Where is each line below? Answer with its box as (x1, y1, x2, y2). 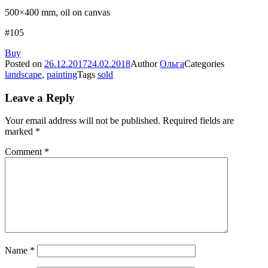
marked (5, 126, 35, 137)
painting (47, 69, 77, 80)
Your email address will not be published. (5, 115, 160, 126)
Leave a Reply (5, 91, 75, 104)
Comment (5, 147, 44, 157)
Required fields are (163, 115, 234, 126)
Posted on (5, 58, 44, 69)
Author (130, 58, 160, 69)
